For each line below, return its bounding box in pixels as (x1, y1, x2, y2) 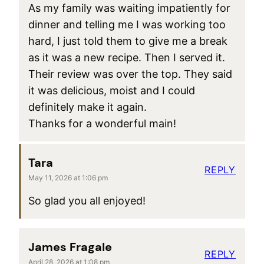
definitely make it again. (28, 100, 147, 113)
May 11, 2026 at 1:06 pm (28, 173, 108, 182)
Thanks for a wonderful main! (28, 117, 176, 130)
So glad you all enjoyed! (28, 194, 146, 207)
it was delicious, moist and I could (28, 84, 195, 97)
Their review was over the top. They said (28, 67, 232, 80)
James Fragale (28, 239, 112, 255)
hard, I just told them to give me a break (28, 34, 227, 47)
